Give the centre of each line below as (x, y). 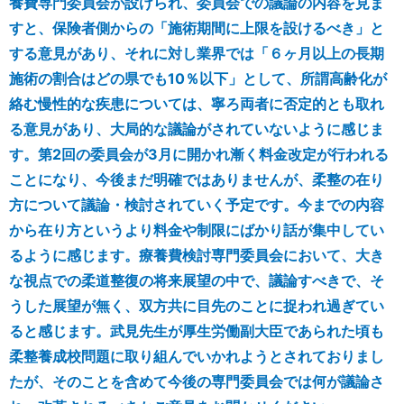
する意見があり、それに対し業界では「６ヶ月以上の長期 (197, 53)
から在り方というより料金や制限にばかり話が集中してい (197, 230)
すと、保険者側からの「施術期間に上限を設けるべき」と (197, 28)
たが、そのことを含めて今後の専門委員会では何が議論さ (197, 381)
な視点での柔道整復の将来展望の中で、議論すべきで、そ (197, 280)
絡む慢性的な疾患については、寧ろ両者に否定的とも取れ (197, 103)
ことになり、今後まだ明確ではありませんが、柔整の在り (197, 179)
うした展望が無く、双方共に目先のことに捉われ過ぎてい (197, 305)
